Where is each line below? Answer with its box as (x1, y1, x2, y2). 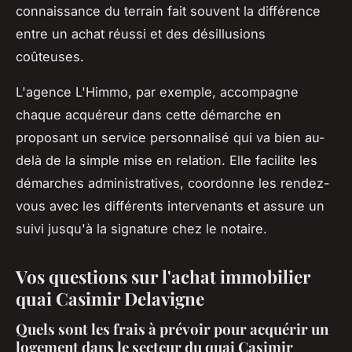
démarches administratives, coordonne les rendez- (16, 175, 330, 192)
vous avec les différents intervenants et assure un (16, 198, 324, 214)
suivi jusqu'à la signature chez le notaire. (16, 221, 267, 237)
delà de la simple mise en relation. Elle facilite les (16, 152, 317, 169)
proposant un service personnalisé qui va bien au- (16, 130, 325, 146)
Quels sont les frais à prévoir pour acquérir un (16, 318, 328, 339)
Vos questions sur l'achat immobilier (16, 265, 310, 289)
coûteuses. (16, 49, 84, 65)
